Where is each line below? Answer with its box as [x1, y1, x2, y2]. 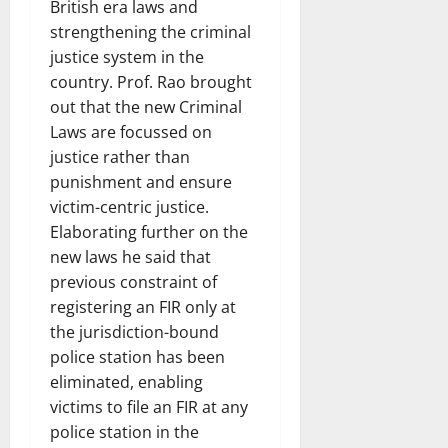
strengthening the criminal [50, 20, 251, 43]
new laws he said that [50, 245, 211, 268]
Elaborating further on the [50, 220, 248, 243]
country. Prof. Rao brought [50, 70, 252, 93]
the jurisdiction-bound [50, 320, 219, 343]
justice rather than [50, 145, 190, 168]
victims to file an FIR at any [50, 395, 248, 418]
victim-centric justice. [50, 195, 209, 218]
